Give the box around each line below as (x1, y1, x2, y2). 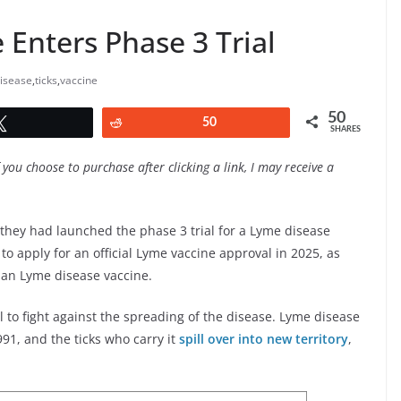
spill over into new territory (179, 330, 348, 348)
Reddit (135, 116, 171, 130)
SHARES (330, 125, 361, 134)
